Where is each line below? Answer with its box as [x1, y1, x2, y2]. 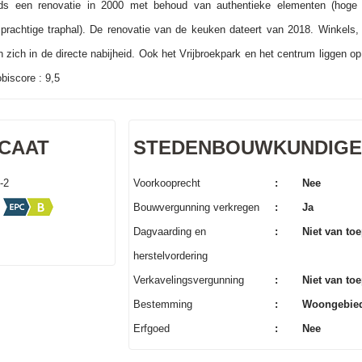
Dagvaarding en [133, 225, 206, 238]
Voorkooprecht [133, 177, 200, 189]
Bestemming [133, 298, 192, 310]
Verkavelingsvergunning [133, 274, 244, 286]
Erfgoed [133, 322, 170, 335]
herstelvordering [133, 250, 208, 262]
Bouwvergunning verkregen [133, 201, 259, 213]
